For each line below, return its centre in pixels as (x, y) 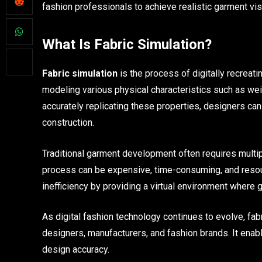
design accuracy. (76, 250)
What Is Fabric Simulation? (127, 45)
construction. (68, 123)
